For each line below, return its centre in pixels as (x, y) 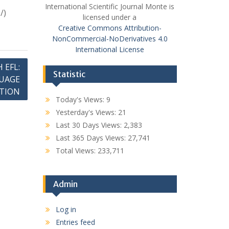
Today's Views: (81, 100)
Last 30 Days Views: (89, 125)
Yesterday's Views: (87, 112)
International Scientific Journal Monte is (110, 7)
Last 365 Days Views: (91, 138)
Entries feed (75, 222)
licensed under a (110, 17)
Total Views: (76, 151)
